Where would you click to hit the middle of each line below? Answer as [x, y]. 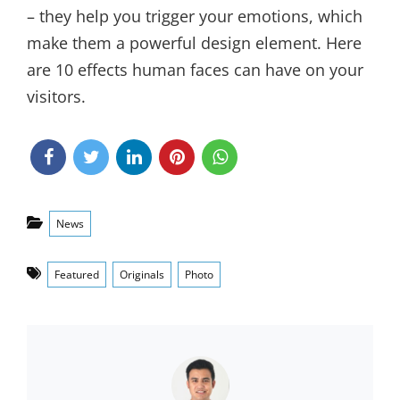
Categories [75, 216]
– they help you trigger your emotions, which [195, 16]
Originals [142, 275]
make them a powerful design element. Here [194, 43]
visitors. [56, 96]
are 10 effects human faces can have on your [195, 70]
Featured [77, 275]
